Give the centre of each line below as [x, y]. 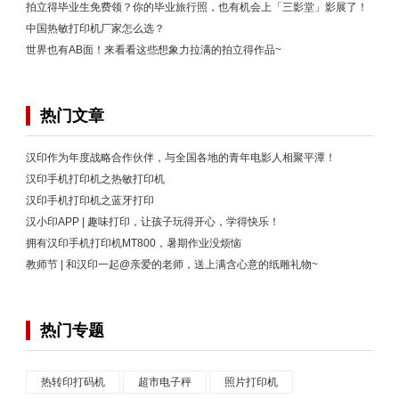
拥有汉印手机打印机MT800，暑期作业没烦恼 [134, 244]
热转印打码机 [73, 383]
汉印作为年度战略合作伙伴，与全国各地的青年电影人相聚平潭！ [181, 158]
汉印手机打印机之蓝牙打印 [90, 201]
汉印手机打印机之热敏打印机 [95, 179]
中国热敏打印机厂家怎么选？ [95, 29]
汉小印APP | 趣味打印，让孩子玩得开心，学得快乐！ [153, 222]
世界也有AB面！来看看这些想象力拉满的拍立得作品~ [154, 50]
